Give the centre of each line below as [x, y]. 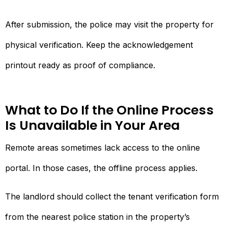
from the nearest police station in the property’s [97, 217]
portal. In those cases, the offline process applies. [101, 168]
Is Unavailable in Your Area [92, 125]
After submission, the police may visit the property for [109, 24]
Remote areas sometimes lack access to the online [103, 147]
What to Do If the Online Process [109, 110]
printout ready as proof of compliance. [80, 65]
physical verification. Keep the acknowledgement [99, 45]
